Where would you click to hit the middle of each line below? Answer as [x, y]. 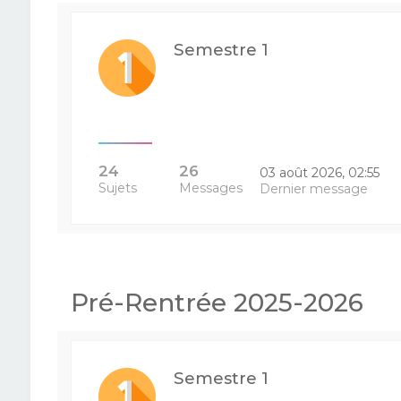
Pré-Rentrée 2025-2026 [217, 303]
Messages [210, 188]
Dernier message [314, 189]
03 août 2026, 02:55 [320, 173]
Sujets [117, 188]
